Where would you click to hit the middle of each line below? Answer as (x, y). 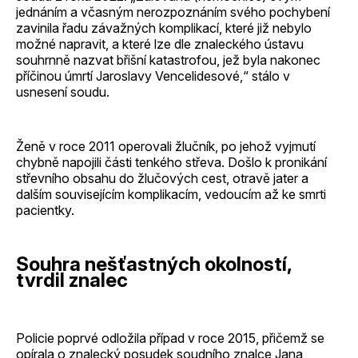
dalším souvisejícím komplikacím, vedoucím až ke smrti (171, 194)
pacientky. (45, 210)
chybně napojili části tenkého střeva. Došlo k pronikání (171, 162)
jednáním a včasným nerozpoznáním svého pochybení (173, 12)
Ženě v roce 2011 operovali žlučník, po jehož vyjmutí (166, 146)
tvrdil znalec (72, 280)
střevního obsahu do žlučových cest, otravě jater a (162, 178)
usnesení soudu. (63, 91)
